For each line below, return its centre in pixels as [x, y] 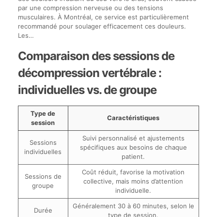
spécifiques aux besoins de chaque [133, 147]
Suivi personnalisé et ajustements [133, 138]
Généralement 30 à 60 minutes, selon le [133, 206]
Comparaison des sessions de [96, 56]
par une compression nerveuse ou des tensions [90, 8]
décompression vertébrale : [89, 73]
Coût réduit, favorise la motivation [133, 172]
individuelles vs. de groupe [87, 90]
